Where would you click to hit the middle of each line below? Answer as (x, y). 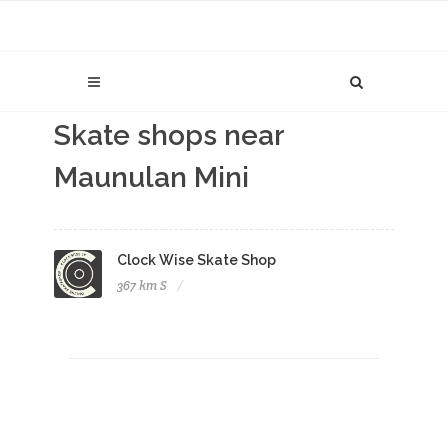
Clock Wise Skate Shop (196, 260)
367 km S (142, 285)
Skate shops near (169, 135)
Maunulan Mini (151, 177)
